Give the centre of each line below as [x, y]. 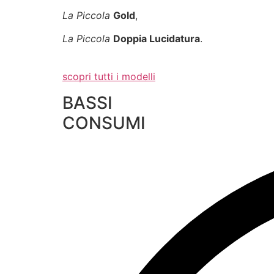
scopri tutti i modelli [109, 77]
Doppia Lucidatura [157, 39]
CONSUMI [104, 123]
